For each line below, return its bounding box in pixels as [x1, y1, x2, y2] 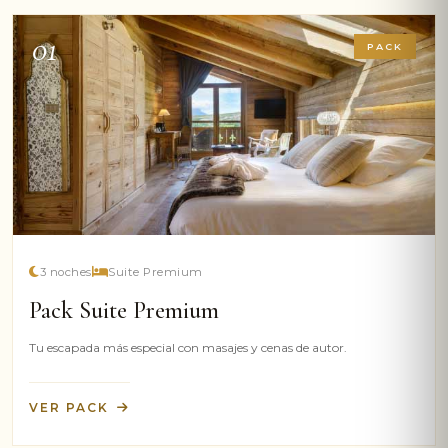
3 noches [39, 264, 92, 279]
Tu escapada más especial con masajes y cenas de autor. [29, 339, 347, 355]
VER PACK [29, 399, 109, 415]
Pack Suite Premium [29, 295, 219, 325]
